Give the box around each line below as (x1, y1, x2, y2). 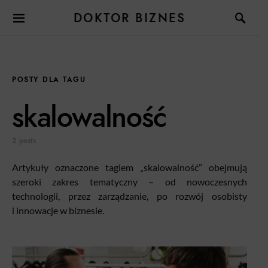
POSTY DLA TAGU (12, 75, 86, 84)
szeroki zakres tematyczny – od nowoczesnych (12, 176, 247, 187)
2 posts (12, 136, 36, 145)
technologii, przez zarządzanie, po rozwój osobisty (12, 190, 247, 202)
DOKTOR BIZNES (73, 9, 186, 26)
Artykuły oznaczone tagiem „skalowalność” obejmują (12, 162, 247, 173)
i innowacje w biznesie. (12, 205, 104, 216)
